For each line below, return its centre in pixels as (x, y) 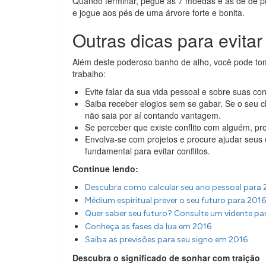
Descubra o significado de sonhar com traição (166, 258)
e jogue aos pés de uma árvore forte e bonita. (159, 12)
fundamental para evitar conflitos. (148, 151)
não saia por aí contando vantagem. (153, 115)
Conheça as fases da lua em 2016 (148, 227)
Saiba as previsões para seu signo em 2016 (166, 240)
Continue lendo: (105, 169)
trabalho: (89, 74)
